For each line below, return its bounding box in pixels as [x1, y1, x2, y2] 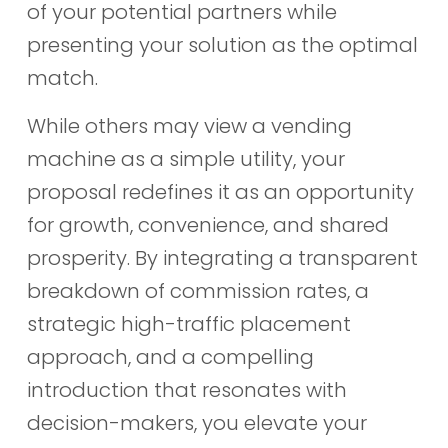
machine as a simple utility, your [26, 144, 345, 173]
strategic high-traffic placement [26, 309, 351, 338]
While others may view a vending [26, 111, 352, 140]
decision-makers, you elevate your [26, 408, 367, 437]
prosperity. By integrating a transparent [26, 243, 418, 272]
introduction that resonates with [26, 375, 347, 404]
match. [26, 64, 98, 93]
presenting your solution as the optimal [26, 31, 418, 60]
